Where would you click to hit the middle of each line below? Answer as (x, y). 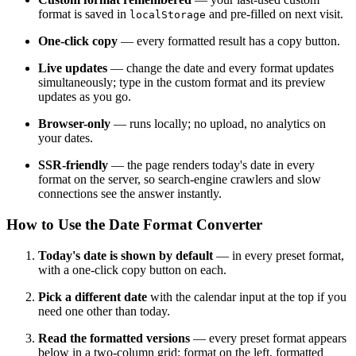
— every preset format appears (268, 338)
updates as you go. (85, 97)
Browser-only (74, 124)
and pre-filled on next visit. (275, 14)
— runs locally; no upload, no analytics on (218, 124)
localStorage (168, 15)
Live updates (73, 68)
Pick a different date (93, 296)
